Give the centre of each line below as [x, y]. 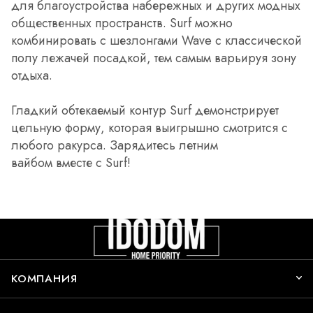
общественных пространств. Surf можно [122, 23]
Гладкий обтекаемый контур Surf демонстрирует [145, 110]
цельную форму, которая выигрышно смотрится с [150, 128]
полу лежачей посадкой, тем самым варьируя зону [154, 58]
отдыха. [32, 75]
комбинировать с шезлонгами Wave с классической [156, 40]
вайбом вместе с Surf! [71, 162]
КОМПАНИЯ [44, 278]
